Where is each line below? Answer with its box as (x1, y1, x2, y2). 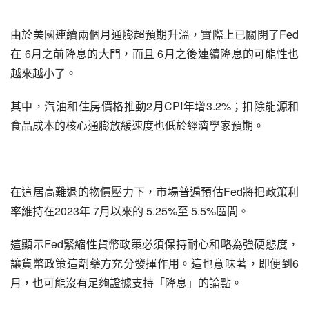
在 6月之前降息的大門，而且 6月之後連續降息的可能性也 (10, 46, 299, 61)
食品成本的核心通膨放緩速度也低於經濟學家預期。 (10, 117, 264, 133)
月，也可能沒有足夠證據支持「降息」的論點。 (10, 275, 242, 290)
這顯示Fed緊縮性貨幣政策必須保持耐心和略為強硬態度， (10, 236, 299, 252)
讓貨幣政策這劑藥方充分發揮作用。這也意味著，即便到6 (10, 255, 299, 271)
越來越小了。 (10, 65, 77, 81)
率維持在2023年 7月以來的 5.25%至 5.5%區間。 (10, 203, 249, 219)
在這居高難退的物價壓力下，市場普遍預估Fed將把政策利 (10, 183, 299, 199)
